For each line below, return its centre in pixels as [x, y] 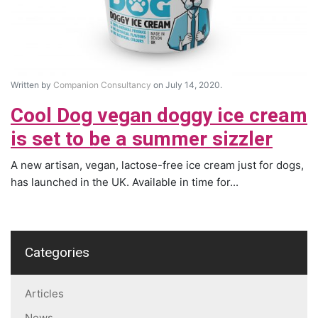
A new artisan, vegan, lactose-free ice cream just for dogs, [157, 165]
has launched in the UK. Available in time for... [125, 182]
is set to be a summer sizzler [142, 139]
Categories [57, 252]
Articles [44, 293]
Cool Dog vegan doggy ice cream [159, 116]
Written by [32, 84]
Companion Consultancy [102, 84]
